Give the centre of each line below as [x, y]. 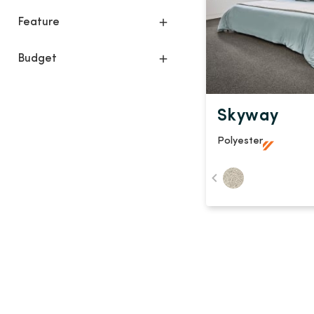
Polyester [240, 142]
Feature [39, 23]
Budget [37, 59]
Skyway [248, 117]
